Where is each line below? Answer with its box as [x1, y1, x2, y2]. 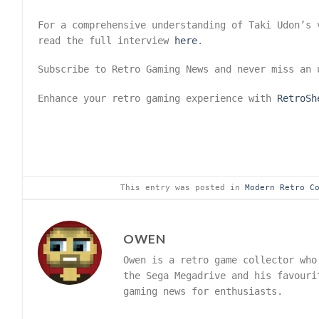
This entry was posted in [120, 182, 245, 193]
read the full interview [38, 34, 175, 46]
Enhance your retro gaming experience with [38, 92, 278, 104]
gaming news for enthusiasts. [123, 286, 283, 298]
